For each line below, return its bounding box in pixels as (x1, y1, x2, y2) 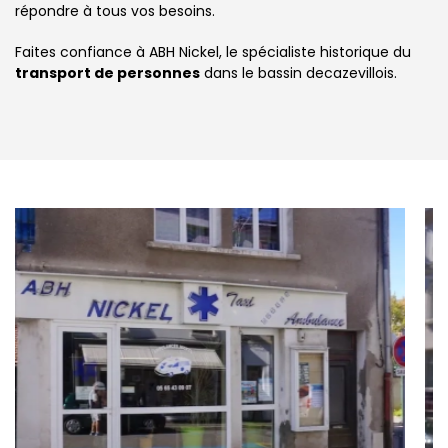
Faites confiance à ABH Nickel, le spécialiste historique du (15, 42, 411, 62)
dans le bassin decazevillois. (200, 63, 397, 83)
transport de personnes (15, 63, 200, 83)
